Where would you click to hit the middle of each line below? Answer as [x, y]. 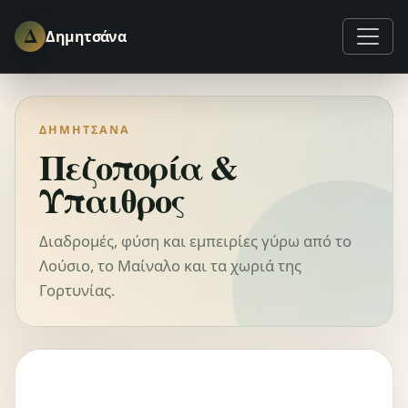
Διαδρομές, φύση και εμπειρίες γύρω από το [196, 240]
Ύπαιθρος [112, 200]
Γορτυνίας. [77, 290]
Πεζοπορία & [138, 167]
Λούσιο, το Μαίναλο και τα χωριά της [171, 265]
